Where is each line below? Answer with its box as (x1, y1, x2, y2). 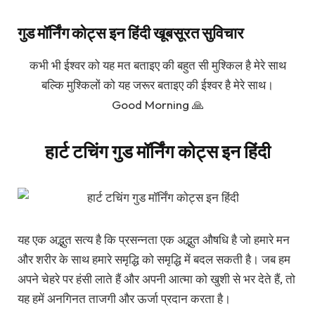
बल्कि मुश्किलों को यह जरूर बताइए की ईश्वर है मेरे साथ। (41, 77, 274, 92)
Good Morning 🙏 (111, 97, 204, 112)
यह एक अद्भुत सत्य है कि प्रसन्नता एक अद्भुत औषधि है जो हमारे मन (18, 231, 290, 247)
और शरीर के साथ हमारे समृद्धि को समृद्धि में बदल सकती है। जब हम (18, 251, 290, 266)
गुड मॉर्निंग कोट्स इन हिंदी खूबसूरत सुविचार (18, 22, 244, 43)
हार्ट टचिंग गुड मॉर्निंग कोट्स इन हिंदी (44, 140, 271, 164)
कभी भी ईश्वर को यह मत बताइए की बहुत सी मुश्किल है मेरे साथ (29, 58, 286, 72)
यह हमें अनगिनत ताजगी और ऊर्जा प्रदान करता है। (18, 290, 231, 306)
